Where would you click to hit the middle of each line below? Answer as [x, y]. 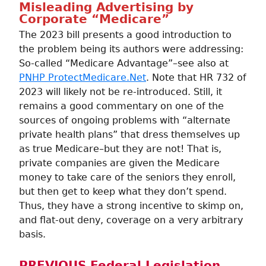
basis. [32, 235]
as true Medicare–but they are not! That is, [120, 149]
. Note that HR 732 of [196, 78]
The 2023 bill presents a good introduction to [125, 35]
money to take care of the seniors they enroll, [127, 178]
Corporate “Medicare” [94, 19]
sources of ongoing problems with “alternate [125, 121]
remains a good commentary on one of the [121, 106]
